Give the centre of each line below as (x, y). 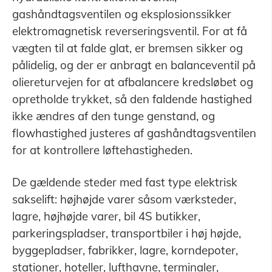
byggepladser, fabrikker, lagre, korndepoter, (125, 250)
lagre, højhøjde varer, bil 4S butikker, (106, 216)
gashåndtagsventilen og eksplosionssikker (121, 14)
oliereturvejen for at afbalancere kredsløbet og (132, 82)
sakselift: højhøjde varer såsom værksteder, (124, 199)
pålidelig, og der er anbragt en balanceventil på (134, 65)
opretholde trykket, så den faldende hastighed (132, 99)
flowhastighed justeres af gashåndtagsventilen (134, 133)
